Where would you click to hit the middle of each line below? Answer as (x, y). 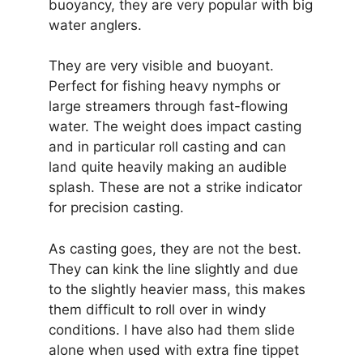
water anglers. (95, 25)
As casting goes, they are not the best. (175, 248)
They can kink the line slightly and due (173, 269)
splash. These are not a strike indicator (175, 188)
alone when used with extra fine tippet (174, 350)
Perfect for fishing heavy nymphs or (164, 86)
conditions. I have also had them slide (172, 329)
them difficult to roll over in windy (157, 309)
